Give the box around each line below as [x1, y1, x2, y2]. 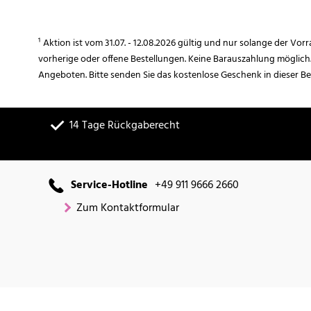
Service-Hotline [71, 176, 148, 195]
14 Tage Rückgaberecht [69, 117, 180, 135]
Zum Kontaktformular [76, 199, 179, 218]
